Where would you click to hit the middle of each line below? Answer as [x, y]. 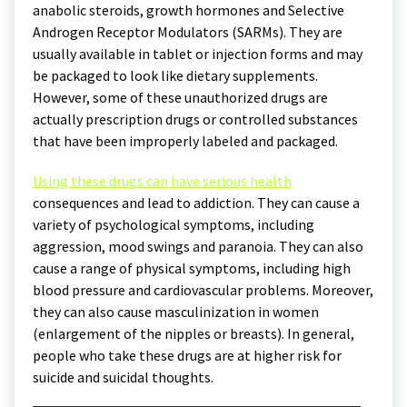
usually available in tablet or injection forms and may [198, 54]
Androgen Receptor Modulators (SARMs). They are [188, 32]
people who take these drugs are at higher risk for [187, 356]
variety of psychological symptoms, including [174, 225]
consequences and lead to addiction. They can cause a [196, 203]
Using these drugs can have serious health [162, 181]
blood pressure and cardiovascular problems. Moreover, [203, 290]
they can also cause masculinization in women [176, 312]
